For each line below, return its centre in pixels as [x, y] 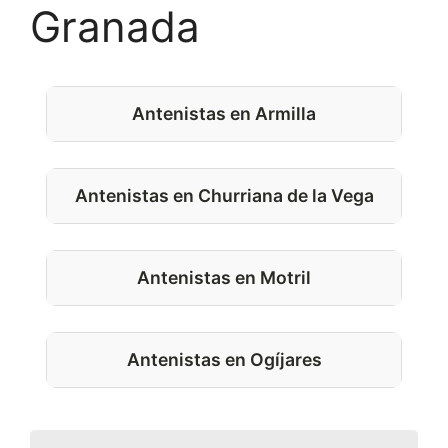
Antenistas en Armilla [224, 113]
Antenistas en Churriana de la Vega [224, 195]
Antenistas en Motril [224, 277]
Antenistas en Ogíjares [224, 359]
